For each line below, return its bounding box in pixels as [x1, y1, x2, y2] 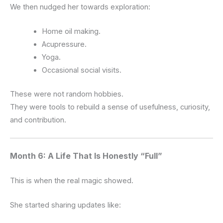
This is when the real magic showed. [10, 176, 133, 186]
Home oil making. [41, 26, 101, 36]
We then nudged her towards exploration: [10, 2, 150, 11]
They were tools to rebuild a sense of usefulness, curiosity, [10, 102, 210, 111]
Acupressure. [41, 39, 87, 49]
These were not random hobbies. [10, 89, 123, 99]
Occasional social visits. [41, 65, 121, 75]
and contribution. [10, 115, 66, 124]
